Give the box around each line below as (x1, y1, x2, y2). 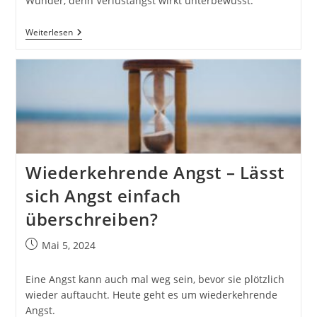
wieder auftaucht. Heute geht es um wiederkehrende (25, 288, 277, 302)
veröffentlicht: (24, 253, 91, 267)
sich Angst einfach (25, 184, 181, 208)
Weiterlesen (25, 25, 73, 38)
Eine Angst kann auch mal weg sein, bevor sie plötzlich (25, 272, 284, 287)
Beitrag (24, 238, 59, 252)
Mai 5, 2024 (41, 238, 96, 253)
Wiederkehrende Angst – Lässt (25, 161, 284, 185)
